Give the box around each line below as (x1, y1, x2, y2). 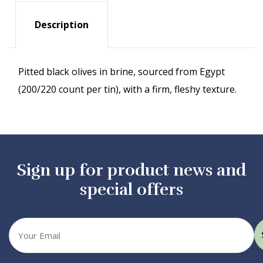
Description (35, 18, 89, 31)
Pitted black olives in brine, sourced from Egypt (18, 65, 225, 79)
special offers (80, 180, 183, 200)
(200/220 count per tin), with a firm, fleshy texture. (18, 83, 237, 96)
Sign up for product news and (17, 160, 246, 181)
